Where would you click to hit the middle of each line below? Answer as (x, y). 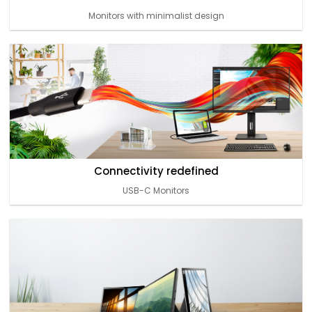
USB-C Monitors (156, 190)
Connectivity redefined (156, 171)
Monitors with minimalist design (156, 15)
